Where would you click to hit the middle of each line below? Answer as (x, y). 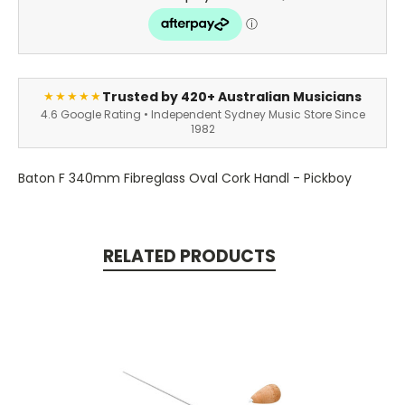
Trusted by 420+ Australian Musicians (232, 96)
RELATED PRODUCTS (189, 256)
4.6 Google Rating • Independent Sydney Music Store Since (202, 114)
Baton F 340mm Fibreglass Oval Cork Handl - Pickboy (185, 178)
